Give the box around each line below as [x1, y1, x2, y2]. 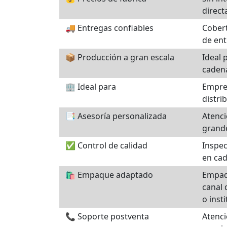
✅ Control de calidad [65, 140, 147, 151]
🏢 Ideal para [65, 81, 116, 92]
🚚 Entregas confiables [65, 22, 154, 33]
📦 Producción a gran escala [65, 52, 174, 63]
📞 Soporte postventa [65, 211, 149, 222]
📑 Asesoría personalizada [65, 110, 167, 122]
